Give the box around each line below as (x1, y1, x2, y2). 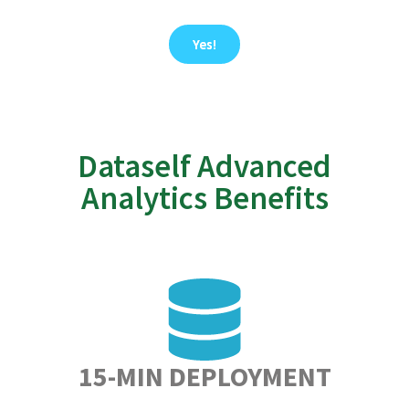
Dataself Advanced (78, 146, 331, 187)
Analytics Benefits (80, 178, 329, 219)
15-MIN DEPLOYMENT (78, 359, 331, 394)
